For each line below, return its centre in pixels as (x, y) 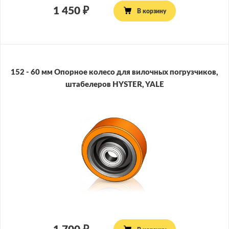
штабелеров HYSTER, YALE (114, 85)
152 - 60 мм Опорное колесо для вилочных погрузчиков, (114, 73)
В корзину (151, 11)
